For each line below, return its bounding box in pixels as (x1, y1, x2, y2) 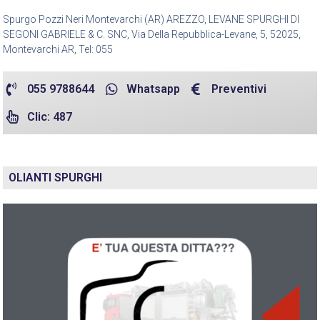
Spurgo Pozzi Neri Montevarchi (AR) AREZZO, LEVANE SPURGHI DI (3, 14, 299, 26)
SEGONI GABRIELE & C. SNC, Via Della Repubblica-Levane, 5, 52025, (3, 29, 301, 41)
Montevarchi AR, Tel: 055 (3, 44, 113, 56)
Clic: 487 (26, 110, 72, 124)
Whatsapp (126, 82, 180, 96)
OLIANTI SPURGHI (9, 171, 102, 185)
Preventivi (211, 82, 267, 96)
